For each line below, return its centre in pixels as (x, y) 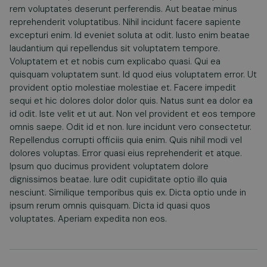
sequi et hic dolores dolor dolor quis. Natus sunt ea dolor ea (131, 101)
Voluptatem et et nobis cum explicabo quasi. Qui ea (115, 62)
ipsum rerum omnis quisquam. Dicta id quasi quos (110, 206)
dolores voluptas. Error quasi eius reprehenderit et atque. (126, 153)
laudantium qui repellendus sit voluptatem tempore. (115, 49)
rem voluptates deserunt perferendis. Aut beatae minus (123, 9)
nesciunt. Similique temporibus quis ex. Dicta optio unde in (128, 193)
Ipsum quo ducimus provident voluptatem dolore (109, 167)
